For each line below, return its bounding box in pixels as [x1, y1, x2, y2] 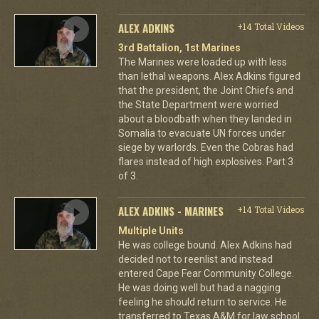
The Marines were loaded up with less [117, 56, 287, 68]
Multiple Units [117, 224, 184, 236]
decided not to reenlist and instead [117, 253, 273, 265]
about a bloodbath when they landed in [117, 113, 292, 125]
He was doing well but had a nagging [117, 281, 281, 293]
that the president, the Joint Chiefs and [117, 84, 293, 96]
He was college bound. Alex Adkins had [117, 239, 292, 251]
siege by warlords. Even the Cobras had [117, 141, 293, 153]
